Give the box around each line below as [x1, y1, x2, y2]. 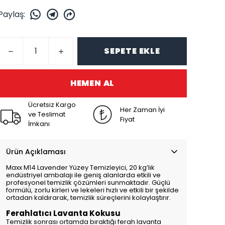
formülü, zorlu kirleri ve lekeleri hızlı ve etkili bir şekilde [6, 185, 179, 195]
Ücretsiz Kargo [28, 100, 76, 109]
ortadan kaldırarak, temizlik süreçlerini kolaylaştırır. [6, 193, 171, 202]
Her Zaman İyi [120, 104, 165, 115]
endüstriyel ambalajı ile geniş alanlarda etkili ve [6, 170, 161, 180]
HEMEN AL [70, 77, 115, 89]
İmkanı [28, 119, 50, 129]
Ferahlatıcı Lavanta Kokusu [6, 208, 121, 218]
